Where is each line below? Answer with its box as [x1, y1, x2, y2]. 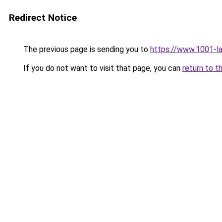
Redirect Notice [9, 12, 77, 23]
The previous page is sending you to [21, 45, 150, 54]
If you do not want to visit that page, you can [21, 63, 182, 73]
